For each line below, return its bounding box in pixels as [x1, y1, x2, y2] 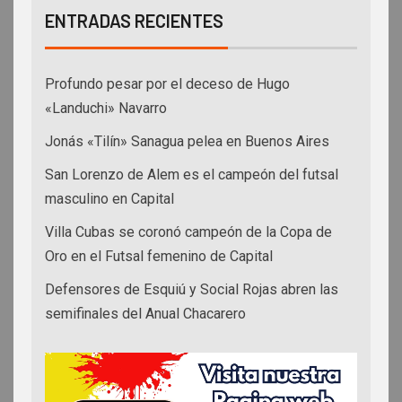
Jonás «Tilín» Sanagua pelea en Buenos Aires [45, 133, 329, 151]
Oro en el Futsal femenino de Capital [45, 248, 273, 266]
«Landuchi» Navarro [45, 100, 167, 118]
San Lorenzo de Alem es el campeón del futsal [45, 166, 338, 184]
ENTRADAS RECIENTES [45, 10, 223, 32]
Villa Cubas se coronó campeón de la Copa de [45, 223, 332, 241]
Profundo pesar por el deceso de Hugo [45, 75, 290, 93]
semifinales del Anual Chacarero [45, 305, 246, 323]
